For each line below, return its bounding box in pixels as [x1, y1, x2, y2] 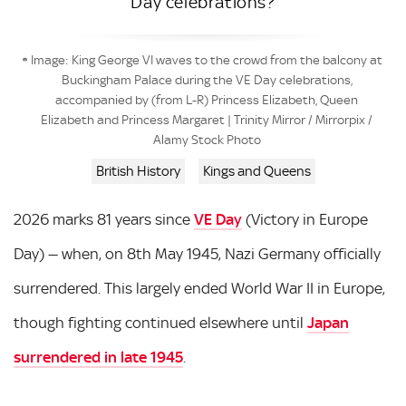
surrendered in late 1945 [14, 348, 183, 366]
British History [95, 163, 180, 179]
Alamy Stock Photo [152, 132, 261, 147]
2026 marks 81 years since [14, 210, 194, 228]
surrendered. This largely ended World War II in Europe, [14, 279, 385, 297]
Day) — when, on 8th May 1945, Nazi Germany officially [14, 245, 381, 263]
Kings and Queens [202, 163, 311, 179]
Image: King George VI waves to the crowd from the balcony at [31, 53, 383, 67]
